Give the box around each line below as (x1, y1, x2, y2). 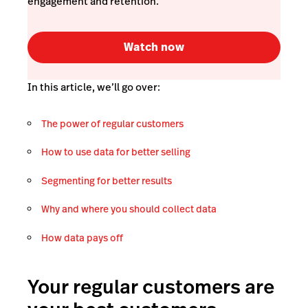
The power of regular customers (41, 116, 184, 131)
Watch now (124, 39, 184, 55)
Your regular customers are (27, 273, 274, 300)
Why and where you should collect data (41, 202, 217, 217)
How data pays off (41, 230, 123, 245)
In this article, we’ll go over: (27, 80, 160, 94)
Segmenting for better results (41, 173, 172, 188)
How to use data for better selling (41, 145, 190, 159)
